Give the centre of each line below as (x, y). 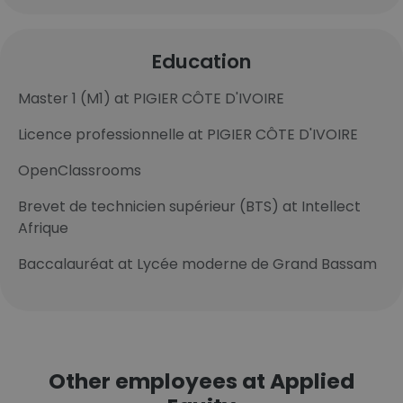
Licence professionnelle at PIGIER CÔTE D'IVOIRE (188, 134)
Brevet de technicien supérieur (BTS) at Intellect (189, 206)
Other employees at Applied (201, 381)
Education (201, 62)
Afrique (43, 228)
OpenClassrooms (80, 170)
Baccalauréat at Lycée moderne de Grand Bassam (197, 264)
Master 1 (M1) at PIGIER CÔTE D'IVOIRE (151, 99)
